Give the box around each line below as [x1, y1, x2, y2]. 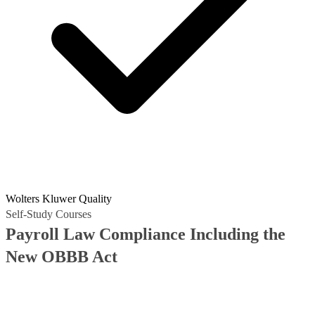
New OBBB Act [6, 247, 117, 266]
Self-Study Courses [6, 208, 91, 220]
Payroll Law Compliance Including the [6, 225, 285, 243]
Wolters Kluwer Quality [6, 193, 112, 205]
